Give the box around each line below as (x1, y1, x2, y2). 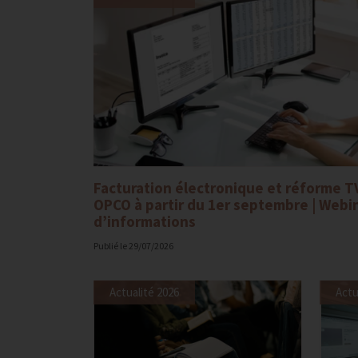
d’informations (93, 211, 196, 231)
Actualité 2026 (109, 284, 179, 300)
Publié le (93, 239, 129, 252)
